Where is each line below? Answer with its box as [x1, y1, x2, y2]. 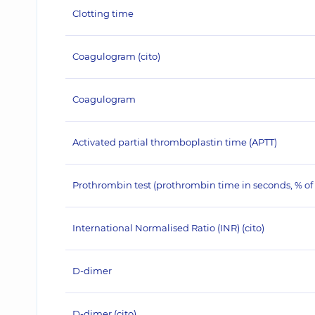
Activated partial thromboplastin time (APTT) [72, 136, 277, 148]
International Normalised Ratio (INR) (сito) [72, 222, 264, 233]
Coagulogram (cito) [72, 51, 160, 62]
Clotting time [72, 8, 134, 19]
